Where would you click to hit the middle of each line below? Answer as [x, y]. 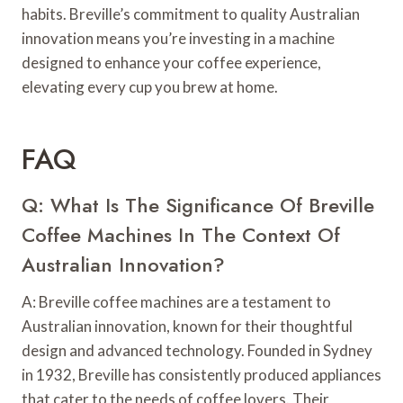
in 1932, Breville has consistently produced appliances [201, 375]
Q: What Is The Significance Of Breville [198, 206]
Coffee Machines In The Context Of [181, 235]
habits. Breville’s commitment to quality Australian [191, 14]
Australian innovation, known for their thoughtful [187, 327]
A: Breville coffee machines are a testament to [176, 302]
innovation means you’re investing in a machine [178, 39]
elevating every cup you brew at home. [150, 87]
